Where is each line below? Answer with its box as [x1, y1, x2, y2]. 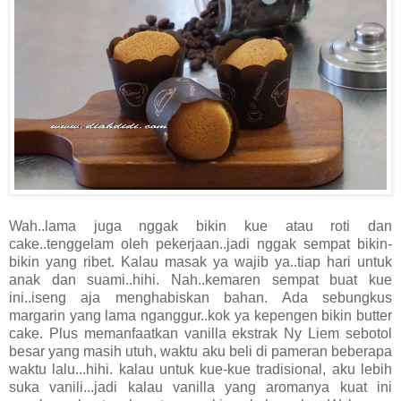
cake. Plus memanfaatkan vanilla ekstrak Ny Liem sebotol [9, 326, 392, 342]
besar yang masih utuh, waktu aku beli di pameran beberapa [9, 344, 392, 360]
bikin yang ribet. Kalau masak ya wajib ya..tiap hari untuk [9, 254, 392, 270]
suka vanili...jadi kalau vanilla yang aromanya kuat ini [9, 380, 392, 396]
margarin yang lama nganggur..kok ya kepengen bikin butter [9, 308, 392, 324]
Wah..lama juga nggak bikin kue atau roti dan [9, 218, 392, 235]
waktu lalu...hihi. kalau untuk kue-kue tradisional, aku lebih [9, 362, 392, 378]
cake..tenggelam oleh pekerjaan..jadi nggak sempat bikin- [9, 236, 392, 252]
